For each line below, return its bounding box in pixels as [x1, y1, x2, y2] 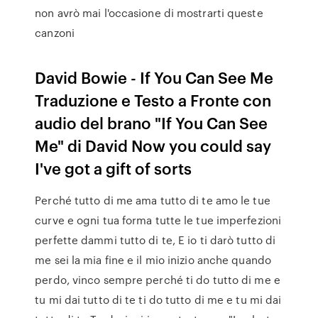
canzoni [35, 25, 75, 40]
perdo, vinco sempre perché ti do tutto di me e [35, 272, 280, 287]
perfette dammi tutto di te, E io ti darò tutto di [35, 232, 276, 248]
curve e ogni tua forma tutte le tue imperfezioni [35, 212, 282, 228]
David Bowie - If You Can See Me [35, 66, 274, 88]
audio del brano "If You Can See [35, 111, 268, 133]
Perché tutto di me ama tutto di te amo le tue [35, 192, 270, 208]
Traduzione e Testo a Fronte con [35, 89, 272, 111]
